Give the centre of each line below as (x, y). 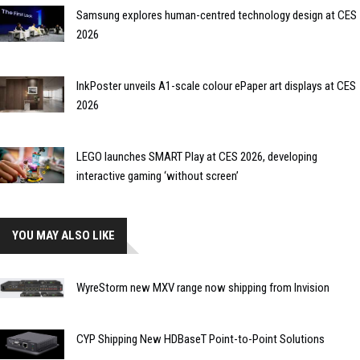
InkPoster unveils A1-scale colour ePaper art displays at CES (216, 86)
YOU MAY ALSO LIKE (63, 236)
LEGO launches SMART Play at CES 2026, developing (197, 157)
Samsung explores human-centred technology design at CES (217, 16)
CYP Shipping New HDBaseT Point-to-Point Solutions (200, 340)
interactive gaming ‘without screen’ (157, 176)
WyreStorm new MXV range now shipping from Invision (203, 288)
